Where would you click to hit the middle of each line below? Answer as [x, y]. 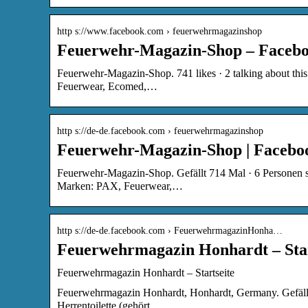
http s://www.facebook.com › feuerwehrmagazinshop [159, 31]
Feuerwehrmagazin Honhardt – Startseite [146, 272]
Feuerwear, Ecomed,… [107, 86]
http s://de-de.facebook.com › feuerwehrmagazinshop [160, 131]
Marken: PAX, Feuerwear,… [120, 186]
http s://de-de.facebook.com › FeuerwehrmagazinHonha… [170, 230]
